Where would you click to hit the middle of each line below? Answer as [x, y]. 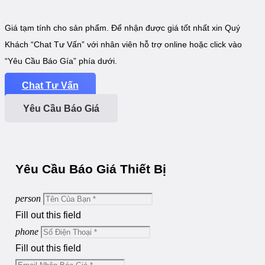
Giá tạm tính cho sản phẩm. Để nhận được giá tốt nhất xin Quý [122, 28]
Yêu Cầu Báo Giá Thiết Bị [91, 169]
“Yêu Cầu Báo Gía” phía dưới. [61, 61]
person [28, 198]
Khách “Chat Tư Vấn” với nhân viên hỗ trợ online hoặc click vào [123, 44]
